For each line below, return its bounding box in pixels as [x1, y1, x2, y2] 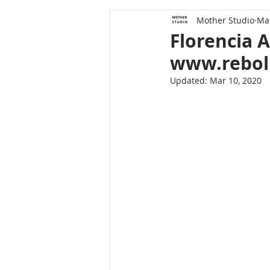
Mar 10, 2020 [210, 75, 262, 86]
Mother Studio [196, 14, 254, 26]
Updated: [170, 75, 210, 86]
